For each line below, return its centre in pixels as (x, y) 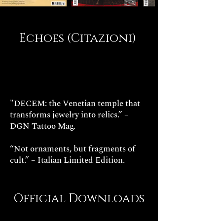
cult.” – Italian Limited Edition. (67, 160)
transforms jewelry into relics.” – (69, 115)
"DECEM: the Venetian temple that (75, 103)
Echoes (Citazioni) (77, 38)
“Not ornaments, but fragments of (73, 149)
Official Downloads (79, 199)
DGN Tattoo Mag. (43, 126)
